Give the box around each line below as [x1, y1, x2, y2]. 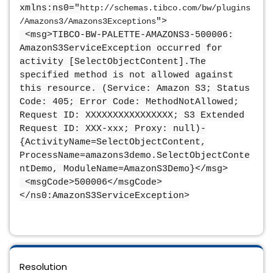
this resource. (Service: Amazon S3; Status [19, 83, 250, 94]
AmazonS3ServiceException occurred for [19, 43, 222, 54]
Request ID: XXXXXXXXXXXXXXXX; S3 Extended [19, 110, 244, 121]
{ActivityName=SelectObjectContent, [19, 137, 206, 147]
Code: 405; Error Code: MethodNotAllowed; [19, 97, 239, 107]
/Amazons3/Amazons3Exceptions [19, 16, 156, 26]
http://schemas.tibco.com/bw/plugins [80, 3, 250, 13]
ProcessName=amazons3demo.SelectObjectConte [19, 151, 250, 161]
